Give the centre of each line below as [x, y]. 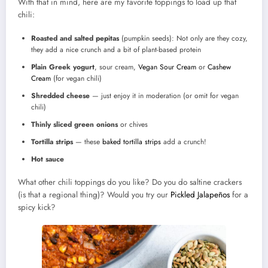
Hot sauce [48, 159]
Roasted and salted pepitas [76, 38]
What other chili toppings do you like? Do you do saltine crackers [130, 182]
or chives [133, 124]
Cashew [219, 67]
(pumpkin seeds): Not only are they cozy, [185, 38]
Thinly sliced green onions [74, 124]
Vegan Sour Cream [167, 67]
